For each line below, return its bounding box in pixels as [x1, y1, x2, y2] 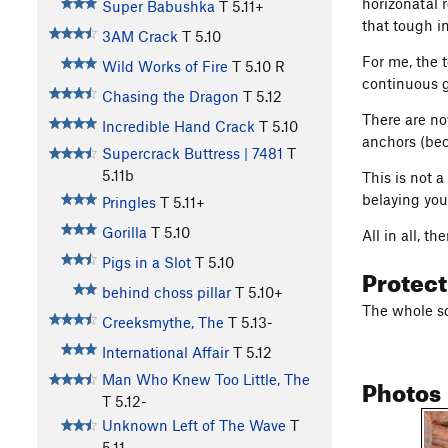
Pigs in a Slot [101, 253, 191, 272]
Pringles [101, 193, 156, 212]
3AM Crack [101, 27, 178, 46]
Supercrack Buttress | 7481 [101, 144, 283, 163]
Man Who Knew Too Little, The [101, 370, 310, 389]
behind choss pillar [101, 283, 231, 302]
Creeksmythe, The [101, 313, 224, 332]
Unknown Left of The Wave [101, 416, 286, 435]
